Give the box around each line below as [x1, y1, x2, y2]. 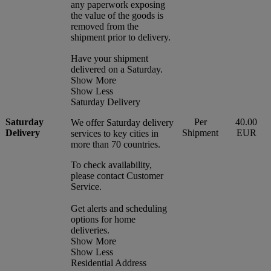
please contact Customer [71, 170, 163, 181]
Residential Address [71, 257, 146, 268]
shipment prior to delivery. [71, 31, 171, 42]
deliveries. [71, 224, 109, 235]
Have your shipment [71, 53, 148, 64]
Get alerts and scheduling [71, 203, 167, 214]
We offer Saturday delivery [71, 117, 174, 128]
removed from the [71, 21, 139, 31]
